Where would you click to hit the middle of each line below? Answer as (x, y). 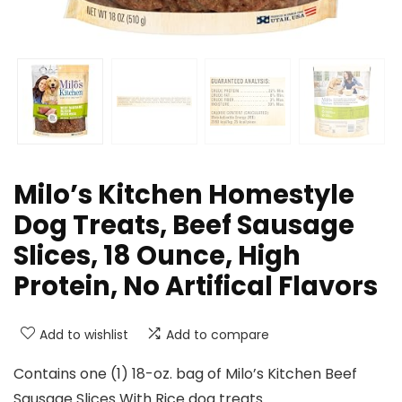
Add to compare (218, 335)
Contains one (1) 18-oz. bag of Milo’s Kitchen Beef (185, 374)
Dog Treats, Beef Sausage (184, 226)
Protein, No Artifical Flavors (196, 287)
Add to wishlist (84, 335)
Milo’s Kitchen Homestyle (184, 195)
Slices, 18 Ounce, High (157, 256)
